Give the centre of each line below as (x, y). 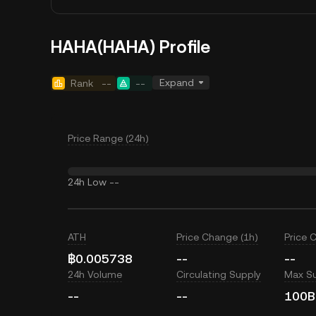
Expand (177, 83)
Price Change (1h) (217, 237)
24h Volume (95, 274)
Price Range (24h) (108, 138)
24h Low (87, 182)
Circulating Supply (218, 274)
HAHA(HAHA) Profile (130, 47)
